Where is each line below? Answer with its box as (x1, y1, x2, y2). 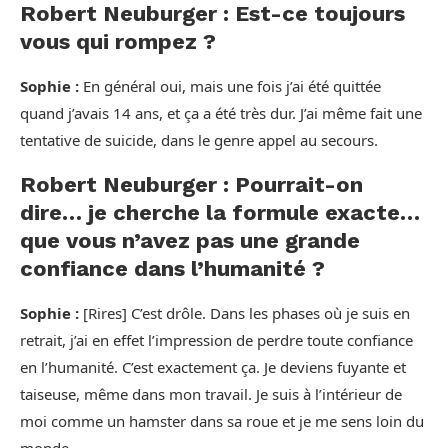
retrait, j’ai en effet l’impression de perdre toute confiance (20, 330, 413, 350)
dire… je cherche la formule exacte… (20, 200, 420, 225)
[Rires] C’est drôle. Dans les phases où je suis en (79, 303, 410, 323)
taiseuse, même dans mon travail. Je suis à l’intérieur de (20, 384, 402, 404)
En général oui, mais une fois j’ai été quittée (79, 76, 381, 96)
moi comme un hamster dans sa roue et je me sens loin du (20, 411, 424, 431)
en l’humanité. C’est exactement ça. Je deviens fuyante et (20, 357, 406, 377)
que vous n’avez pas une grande (20, 228, 360, 253)
